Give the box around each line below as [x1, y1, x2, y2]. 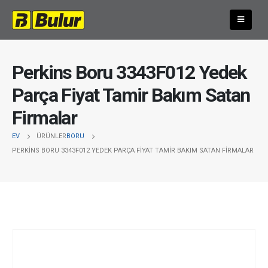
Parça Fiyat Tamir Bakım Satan [12, 83, 250, 106]
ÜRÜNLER [36, 132, 66, 140]
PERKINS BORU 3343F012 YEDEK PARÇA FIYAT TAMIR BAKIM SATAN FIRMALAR [12, 146, 254, 154]
